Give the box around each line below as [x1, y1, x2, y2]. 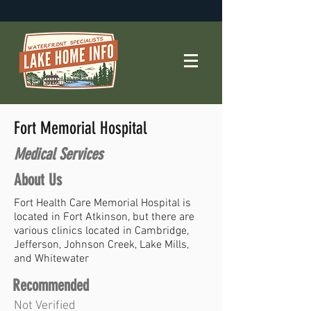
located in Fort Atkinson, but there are [14, 210, 194, 224]
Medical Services [14, 145, 103, 164]
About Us [14, 171, 62, 190]
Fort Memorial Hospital [14, 118, 147, 138]
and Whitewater [14, 252, 89, 266]
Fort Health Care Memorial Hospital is [14, 196, 191, 210]
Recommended [12, 276, 89, 295]
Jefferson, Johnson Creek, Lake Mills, [14, 238, 189, 252]
